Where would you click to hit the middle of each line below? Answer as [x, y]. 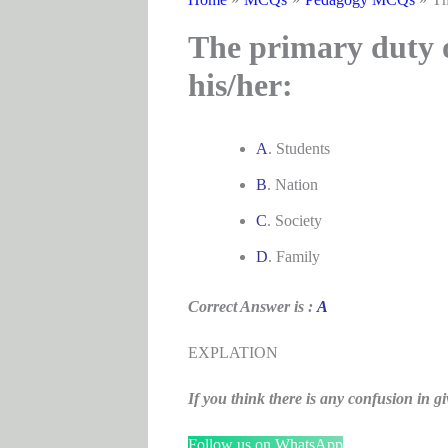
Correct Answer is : [252, 306]
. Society [294, 220]
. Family [293, 256]
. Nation [292, 184]
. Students [298, 148]
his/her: [240, 85]
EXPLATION [232, 353]
